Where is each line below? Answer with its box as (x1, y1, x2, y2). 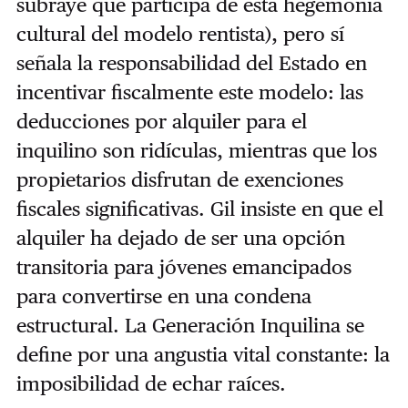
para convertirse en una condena (15, 283, 311, 308)
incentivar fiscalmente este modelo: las (15, 79, 363, 104)
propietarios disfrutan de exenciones (15, 167, 343, 191)
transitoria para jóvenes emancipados (15, 254, 352, 279)
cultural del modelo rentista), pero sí (15, 21, 344, 46)
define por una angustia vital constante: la (15, 342, 390, 366)
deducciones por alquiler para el (15, 108, 307, 133)
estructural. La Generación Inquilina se (15, 312, 364, 337)
